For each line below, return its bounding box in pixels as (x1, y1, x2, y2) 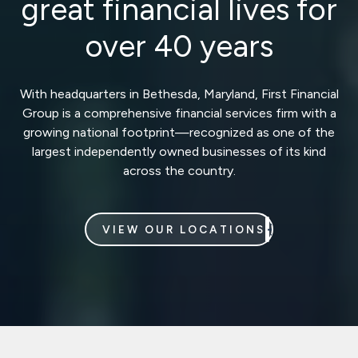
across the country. (122, 163, 236, 179)
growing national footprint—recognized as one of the (23, 125, 335, 141)
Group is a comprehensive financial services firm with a (22, 105, 336, 121)
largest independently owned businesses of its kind (32, 144, 326, 160)
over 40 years (85, 28, 273, 66)
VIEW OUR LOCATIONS (102, 223, 266, 237)
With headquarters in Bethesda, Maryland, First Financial (19, 86, 339, 102)
